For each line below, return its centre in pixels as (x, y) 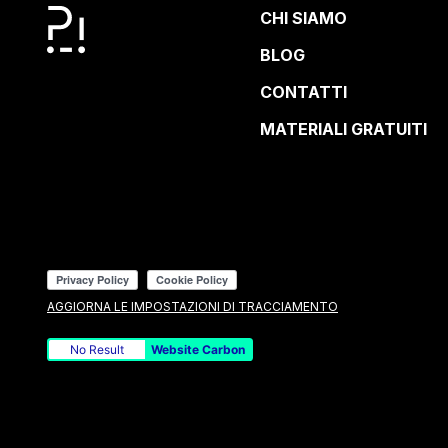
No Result (96, 350)
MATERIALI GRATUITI (344, 128)
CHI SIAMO (304, 17)
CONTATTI (304, 91)
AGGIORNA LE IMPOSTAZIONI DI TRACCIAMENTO (192, 306)
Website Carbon (198, 350)
